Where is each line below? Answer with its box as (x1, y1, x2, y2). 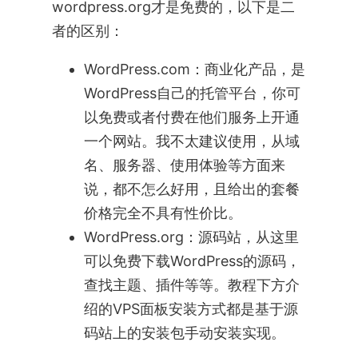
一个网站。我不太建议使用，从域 (83, 132, 300, 149)
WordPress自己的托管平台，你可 (83, 84, 300, 101)
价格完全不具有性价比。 (83, 204, 242, 221)
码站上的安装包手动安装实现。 (83, 324, 285, 341)
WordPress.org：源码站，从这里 (83, 228, 299, 245)
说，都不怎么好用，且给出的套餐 (83, 180, 300, 197)
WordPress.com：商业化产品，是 (83, 60, 305, 78)
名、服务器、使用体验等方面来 (83, 156, 285, 173)
